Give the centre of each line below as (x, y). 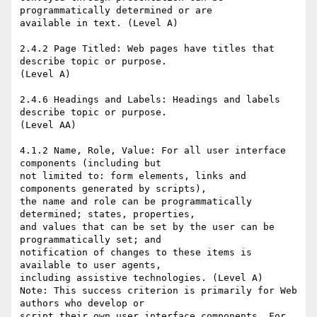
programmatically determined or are (119, 11)
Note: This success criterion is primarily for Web (158, 291)
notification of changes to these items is (136, 253)
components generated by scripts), (116, 189)
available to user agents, (93, 265)
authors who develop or (85, 304)
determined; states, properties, (110, 214)
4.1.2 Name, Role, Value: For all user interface (153, 151)
